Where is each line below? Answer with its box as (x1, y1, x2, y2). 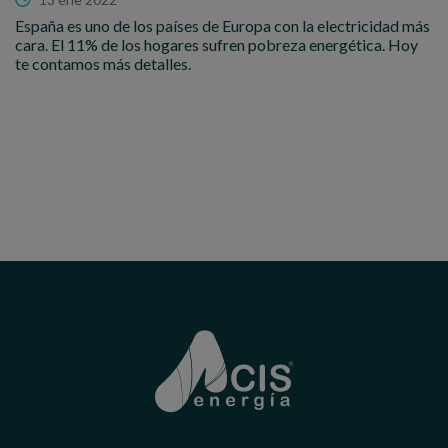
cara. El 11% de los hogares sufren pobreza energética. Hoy (15, 35, 418, 55)
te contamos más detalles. (15, 54, 191, 74)
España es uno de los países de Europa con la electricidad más (15, 16, 430, 36)
